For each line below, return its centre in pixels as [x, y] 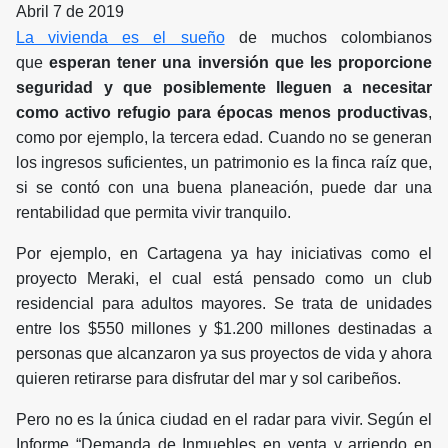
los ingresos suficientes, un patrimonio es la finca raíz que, [224, 163]
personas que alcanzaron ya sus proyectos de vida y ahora [224, 354]
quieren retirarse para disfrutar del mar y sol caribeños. [208, 379]
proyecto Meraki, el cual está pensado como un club [224, 279]
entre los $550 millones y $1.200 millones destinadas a [224, 329]
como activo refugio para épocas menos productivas [222, 113]
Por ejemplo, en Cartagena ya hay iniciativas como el [224, 254]
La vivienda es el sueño [120, 38]
